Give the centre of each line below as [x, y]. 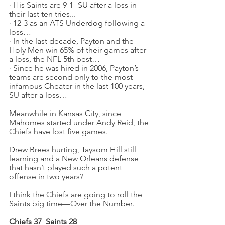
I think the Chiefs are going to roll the [77, 195]
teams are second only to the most [72, 77]
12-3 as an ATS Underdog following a [80, 23]
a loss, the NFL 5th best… [54, 59]
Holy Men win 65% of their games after [79, 50]
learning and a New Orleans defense [75, 158]
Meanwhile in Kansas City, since [66, 113]
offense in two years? [46, 177]
